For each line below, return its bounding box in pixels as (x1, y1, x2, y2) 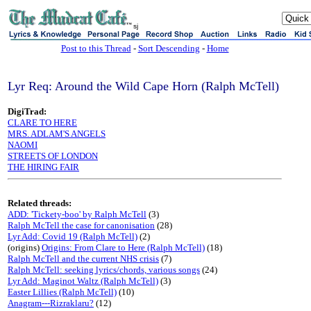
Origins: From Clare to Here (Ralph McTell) (42, 242, 205, 253)
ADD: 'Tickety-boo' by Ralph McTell (8, 209, 146, 219)
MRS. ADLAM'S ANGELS (8, 128, 106, 139)
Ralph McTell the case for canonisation (8, 220, 155, 230)
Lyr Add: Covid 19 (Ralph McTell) (8, 231, 137, 242)
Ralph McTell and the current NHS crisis (8, 253, 159, 264)
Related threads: (8, 198, 72, 208)
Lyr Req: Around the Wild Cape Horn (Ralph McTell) (8, 79, 279, 93)
